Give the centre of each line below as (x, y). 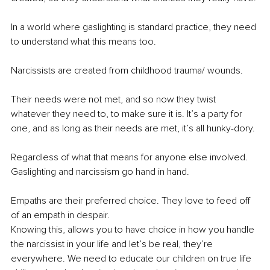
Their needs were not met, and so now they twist (115, 100)
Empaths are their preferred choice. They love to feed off (132, 201)
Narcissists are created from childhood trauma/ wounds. (127, 71)
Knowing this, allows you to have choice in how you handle (134, 230)
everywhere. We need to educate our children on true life (132, 259)
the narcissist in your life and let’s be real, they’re (113, 244)
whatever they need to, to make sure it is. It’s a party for (128, 114)
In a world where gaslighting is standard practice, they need (135, 27)
